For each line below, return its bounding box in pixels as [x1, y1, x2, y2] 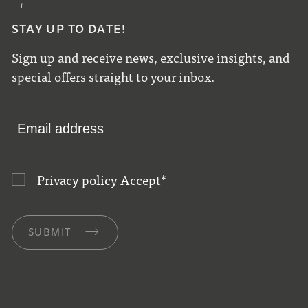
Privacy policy [37, 170, 118, 188]
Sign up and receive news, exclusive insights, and [12, 48, 291, 66]
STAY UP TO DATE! [12, 21, 126, 38]
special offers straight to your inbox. [12, 67, 215, 85]
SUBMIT [27, 225, 72, 240]
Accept [118, 170, 162, 188]
